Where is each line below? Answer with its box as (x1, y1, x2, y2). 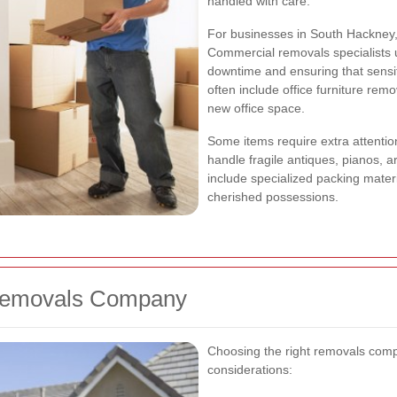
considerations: (207, 362, 292, 378)
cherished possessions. (207, 190, 339, 205)
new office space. (207, 101, 305, 116)
